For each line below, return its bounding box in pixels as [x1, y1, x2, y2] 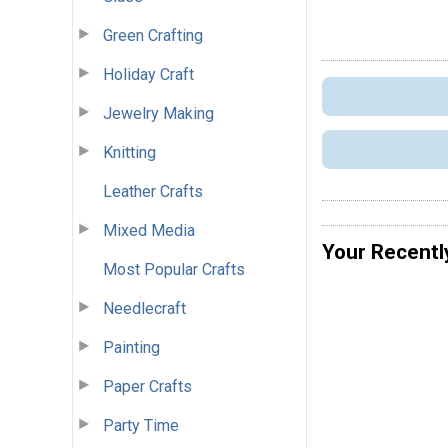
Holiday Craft [103, 64, 194, 84]
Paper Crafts [103, 376, 192, 396]
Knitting [103, 142, 156, 162]
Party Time [103, 415, 179, 435]
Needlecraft [103, 298, 186, 318]
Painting [103, 337, 160, 357]
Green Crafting [103, 25, 203, 45]
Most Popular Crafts [103, 259, 245, 279]
